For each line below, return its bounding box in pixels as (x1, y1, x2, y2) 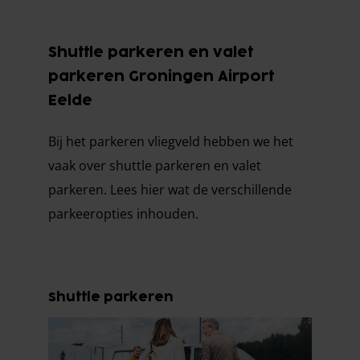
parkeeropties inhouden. (48, 205, 198, 223)
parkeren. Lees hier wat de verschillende (48, 181, 292, 198)
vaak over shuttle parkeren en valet (48, 157, 261, 174)
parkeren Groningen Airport (48, 70, 274, 84)
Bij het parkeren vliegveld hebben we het (48, 133, 293, 150)
